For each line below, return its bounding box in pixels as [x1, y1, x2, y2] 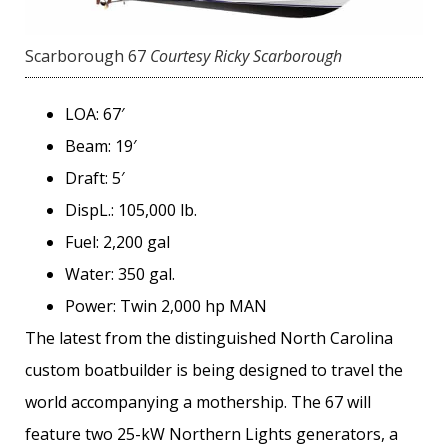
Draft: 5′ [65, 167, 125, 190]
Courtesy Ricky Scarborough [150, 45, 342, 68]
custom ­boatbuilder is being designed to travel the [25, 359, 403, 382]
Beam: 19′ [65, 135, 137, 158]
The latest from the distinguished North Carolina [25, 327, 393, 350]
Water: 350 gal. [65, 263, 175, 286]
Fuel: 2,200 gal [65, 231, 170, 254]
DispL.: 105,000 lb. [65, 199, 197, 222]
